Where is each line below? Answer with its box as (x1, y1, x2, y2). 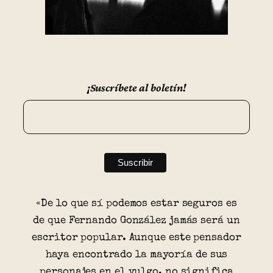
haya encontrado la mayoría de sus (45, 250, 228, 261)
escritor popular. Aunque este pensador (32, 233, 241, 244)
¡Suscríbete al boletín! (87, 81, 186, 94)
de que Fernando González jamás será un (33, 216, 240, 227)
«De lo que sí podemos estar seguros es (36, 199, 237, 210)
